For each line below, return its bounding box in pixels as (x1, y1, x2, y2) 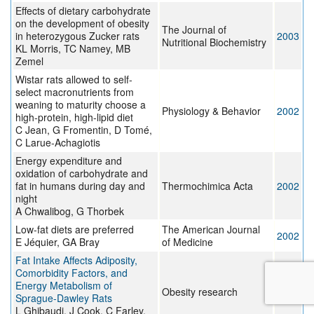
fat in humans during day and (15, 179, 145, 193)
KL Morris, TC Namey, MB (15, 41, 130, 56)
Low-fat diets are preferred (15, 222, 134, 237)
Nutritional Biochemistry (162, 35, 266, 50)
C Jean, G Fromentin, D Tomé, (15, 123, 152, 137)
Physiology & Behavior (162, 104, 261, 118)
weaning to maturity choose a (15, 97, 146, 112)
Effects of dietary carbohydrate (15, 4, 151, 18)
